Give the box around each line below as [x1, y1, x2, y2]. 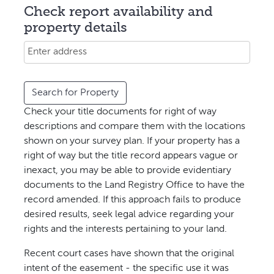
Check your [24, 107, 78, 117]
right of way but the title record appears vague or [24, 151, 238, 161]
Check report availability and [24, 6, 213, 20]
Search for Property [32, 88, 119, 98]
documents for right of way [94, 107, 217, 117]
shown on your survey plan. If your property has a [24, 136, 240, 147]
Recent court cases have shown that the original [24, 249, 234, 259]
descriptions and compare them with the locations [24, 122, 245, 132]
